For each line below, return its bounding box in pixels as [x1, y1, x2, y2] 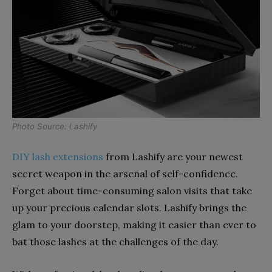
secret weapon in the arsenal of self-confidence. [12, 167, 238, 180]
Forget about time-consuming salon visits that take [12, 184, 252, 197]
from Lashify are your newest [103, 150, 243, 163]
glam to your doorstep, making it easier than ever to [12, 218, 256, 231]
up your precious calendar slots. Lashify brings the [12, 201, 246, 214]
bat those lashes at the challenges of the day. [12, 235, 219, 248]
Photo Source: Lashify [12, 121, 97, 131]
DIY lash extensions [12, 150, 103, 163]
